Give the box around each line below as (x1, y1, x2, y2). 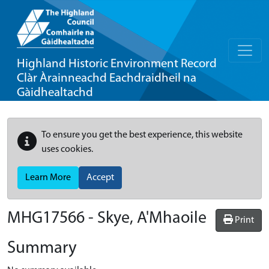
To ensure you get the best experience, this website (41, 130, 243, 140)
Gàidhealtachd (17, 86, 93, 99)
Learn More (25, 173, 71, 183)
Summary (7, 240, 77, 257)
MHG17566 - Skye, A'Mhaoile (7, 210, 207, 227)
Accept (86, 173, 114, 183)
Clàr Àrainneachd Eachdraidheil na (17, 72, 196, 85)
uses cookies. (41, 145, 93, 154)
